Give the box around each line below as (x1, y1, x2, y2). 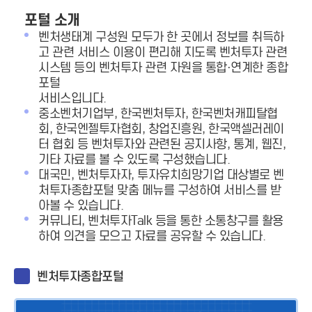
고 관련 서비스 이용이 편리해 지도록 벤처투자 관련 (38, 45, 287, 60)
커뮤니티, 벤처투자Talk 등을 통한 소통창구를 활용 (38, 213, 283, 228)
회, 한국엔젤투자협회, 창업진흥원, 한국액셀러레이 (38, 121, 284, 136)
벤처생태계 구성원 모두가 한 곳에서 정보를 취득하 (38, 29, 284, 45)
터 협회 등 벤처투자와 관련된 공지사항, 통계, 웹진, (38, 136, 286, 152)
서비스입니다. (38, 91, 107, 106)
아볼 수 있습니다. (38, 198, 123, 213)
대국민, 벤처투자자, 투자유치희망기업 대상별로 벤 (38, 167, 284, 182)
